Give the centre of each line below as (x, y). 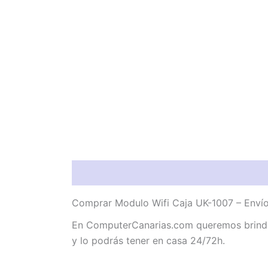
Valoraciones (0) (180, 173)
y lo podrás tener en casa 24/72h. (148, 241)
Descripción (100, 173)
